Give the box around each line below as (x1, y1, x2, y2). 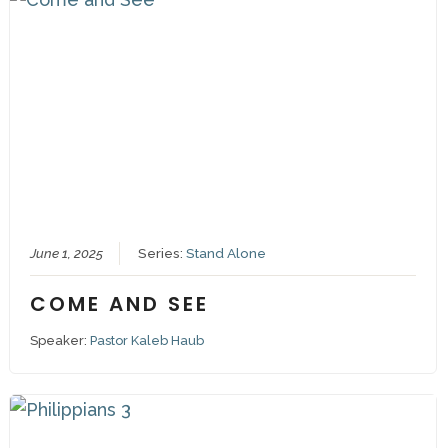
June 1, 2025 (29, 244, 103, 261)
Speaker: (29, 332, 90, 348)
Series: (137, 244, 186, 261)
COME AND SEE (29, 289, 209, 318)
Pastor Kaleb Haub (89, 332, 204, 348)
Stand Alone (185, 244, 266, 261)
